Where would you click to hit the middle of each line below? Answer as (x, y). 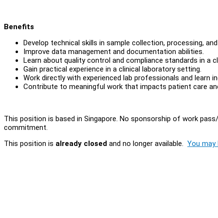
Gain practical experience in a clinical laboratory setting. (112, 69)
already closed (81, 143)
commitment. (26, 127)
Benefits (19, 27)
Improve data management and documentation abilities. (114, 51)
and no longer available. (147, 143)
